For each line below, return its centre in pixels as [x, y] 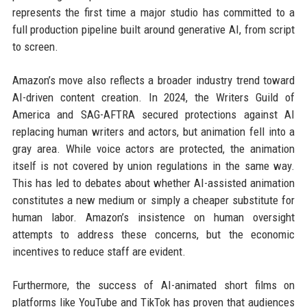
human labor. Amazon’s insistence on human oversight [153, 217]
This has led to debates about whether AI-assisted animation [153, 183]
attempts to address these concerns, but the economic [153, 234]
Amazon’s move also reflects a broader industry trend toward [153, 80]
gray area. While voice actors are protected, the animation [153, 148]
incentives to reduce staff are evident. [99, 251]
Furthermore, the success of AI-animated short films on [153, 285]
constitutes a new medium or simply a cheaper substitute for [153, 200]
